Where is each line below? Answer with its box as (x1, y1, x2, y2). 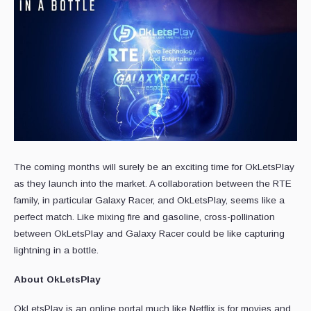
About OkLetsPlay (14, 274, 101, 285)
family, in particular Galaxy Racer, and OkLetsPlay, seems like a (14, 194, 285, 205)
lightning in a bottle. (14, 244, 99, 255)
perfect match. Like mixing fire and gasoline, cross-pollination (14, 211, 275, 222)
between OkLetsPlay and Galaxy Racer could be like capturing (14, 228, 285, 239)
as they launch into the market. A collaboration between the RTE (14, 178, 292, 189)
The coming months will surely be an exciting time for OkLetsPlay (14, 161, 294, 172)
